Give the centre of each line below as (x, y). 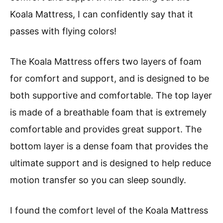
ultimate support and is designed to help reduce (111, 163)
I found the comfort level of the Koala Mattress (109, 210)
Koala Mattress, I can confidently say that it (102, 14)
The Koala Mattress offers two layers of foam (106, 61)
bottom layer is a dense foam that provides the (109, 146)
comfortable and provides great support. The (106, 129)
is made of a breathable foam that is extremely (108, 112)
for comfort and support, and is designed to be (110, 78)
